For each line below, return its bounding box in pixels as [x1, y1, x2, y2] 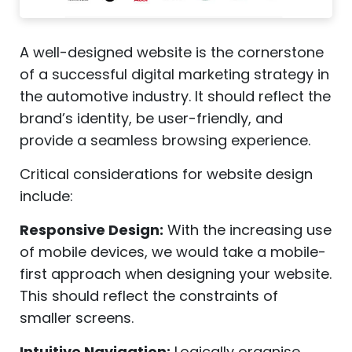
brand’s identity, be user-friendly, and [20, 108, 283, 129]
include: [20, 186, 73, 207]
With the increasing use [163, 220, 332, 240]
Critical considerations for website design [20, 164, 313, 185]
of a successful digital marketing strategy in [20, 64, 329, 85]
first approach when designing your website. [20, 264, 332, 284]
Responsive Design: [20, 220, 163, 240]
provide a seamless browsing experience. [20, 130, 310, 151]
